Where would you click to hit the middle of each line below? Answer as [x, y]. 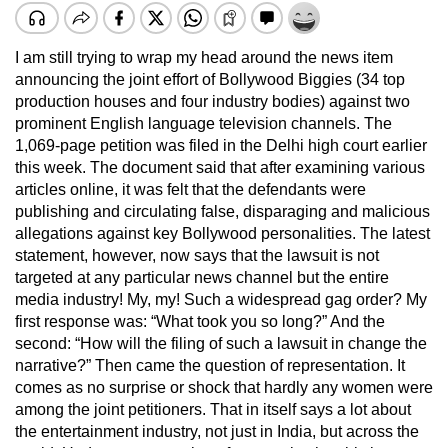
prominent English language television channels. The [203, 123]
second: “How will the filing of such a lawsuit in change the [221, 343]
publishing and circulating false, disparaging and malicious [222, 211]
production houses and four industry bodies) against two [212, 101]
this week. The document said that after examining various [220, 167]
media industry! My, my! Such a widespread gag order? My [221, 299]
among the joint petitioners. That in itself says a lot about [213, 409]
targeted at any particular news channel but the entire [202, 277]
